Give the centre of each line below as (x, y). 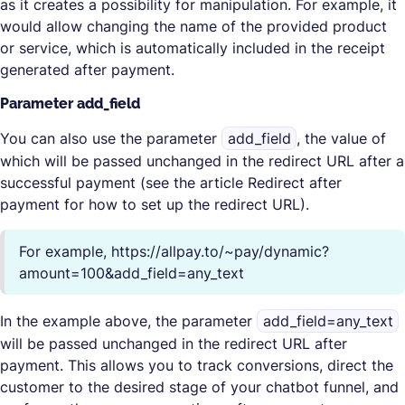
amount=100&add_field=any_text (132, 273)
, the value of (342, 138)
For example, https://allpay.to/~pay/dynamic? (174, 251)
